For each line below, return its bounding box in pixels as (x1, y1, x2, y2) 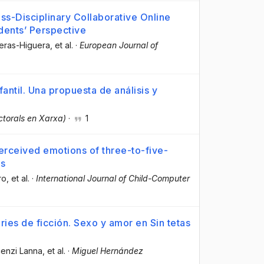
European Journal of (80, 40, 158, 51)
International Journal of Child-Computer (36, 173, 190, 183)
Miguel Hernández (72, 245, 143, 256)
